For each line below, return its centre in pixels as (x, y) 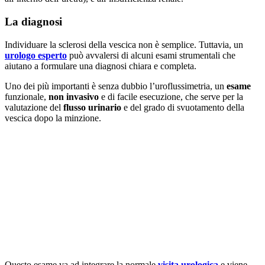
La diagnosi (33, 21)
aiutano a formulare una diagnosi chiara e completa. (101, 66)
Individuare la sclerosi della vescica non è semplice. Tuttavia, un (124, 44)
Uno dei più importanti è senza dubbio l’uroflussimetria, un (116, 86)
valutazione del (34, 107)
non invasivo (75, 96)
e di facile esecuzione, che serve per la (172, 96)
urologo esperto (36, 55)
